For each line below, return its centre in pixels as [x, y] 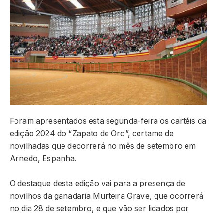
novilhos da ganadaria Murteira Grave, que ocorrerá [107, 196]
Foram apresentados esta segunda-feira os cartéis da [108, 121]
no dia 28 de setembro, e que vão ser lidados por [100, 208]
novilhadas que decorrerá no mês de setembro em [103, 146]
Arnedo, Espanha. [43, 159]
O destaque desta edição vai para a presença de [98, 183]
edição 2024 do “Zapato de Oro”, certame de [92, 134]
